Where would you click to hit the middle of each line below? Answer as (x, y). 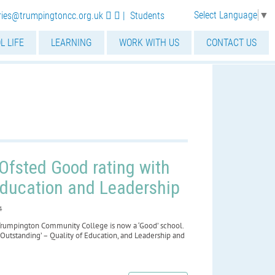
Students (147, 15)
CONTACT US (231, 43)
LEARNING (72, 43)
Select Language (226, 15)
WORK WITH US (149, 43)
